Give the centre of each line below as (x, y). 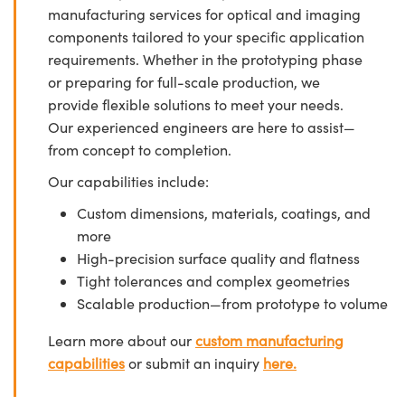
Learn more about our (122, 340)
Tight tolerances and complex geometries (213, 280)
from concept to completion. (140, 149)
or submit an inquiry (194, 363)
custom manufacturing (269, 340)
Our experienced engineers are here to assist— (202, 127)
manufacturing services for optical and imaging (204, 14)
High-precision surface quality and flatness (218, 258)
